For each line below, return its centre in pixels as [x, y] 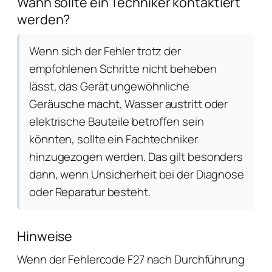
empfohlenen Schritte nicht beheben [123, 69]
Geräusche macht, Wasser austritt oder [129, 104]
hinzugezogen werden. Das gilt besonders [136, 157]
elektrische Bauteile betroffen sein [117, 121]
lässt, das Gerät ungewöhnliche [109, 86]
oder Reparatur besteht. [90, 192]
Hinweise [45, 236]
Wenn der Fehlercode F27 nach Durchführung [131, 259]
